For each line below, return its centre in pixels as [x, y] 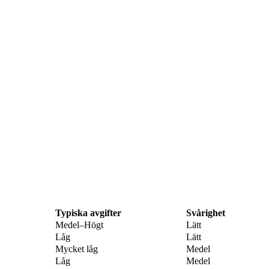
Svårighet [206, 213]
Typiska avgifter [88, 213]
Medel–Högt [79, 225]
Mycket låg [77, 249]
